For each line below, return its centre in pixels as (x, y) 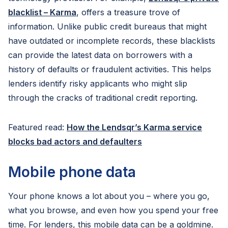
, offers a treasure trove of (128, 12)
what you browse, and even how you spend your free (113, 210)
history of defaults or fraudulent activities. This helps (110, 69)
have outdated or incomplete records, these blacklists (112, 41)
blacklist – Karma (42, 12)
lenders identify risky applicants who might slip (98, 83)
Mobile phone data (72, 172)
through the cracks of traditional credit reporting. (103, 98)
